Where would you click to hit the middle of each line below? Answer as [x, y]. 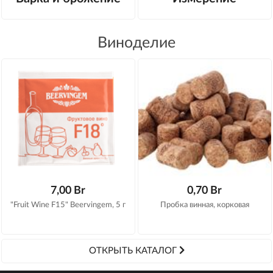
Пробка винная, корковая [204, 205]
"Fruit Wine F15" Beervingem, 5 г [68, 205]
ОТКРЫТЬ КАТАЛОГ [134, 251]
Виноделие [136, 43]
